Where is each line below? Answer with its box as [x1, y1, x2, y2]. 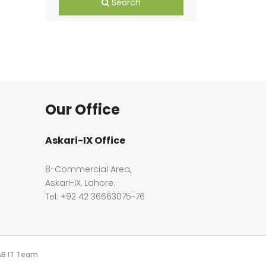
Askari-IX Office [45, 134, 125, 147]
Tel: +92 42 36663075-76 [45, 191, 145, 202]
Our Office [45, 100, 120, 119]
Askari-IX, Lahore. [45, 177, 115, 189]
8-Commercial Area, [45, 163, 131, 175]
